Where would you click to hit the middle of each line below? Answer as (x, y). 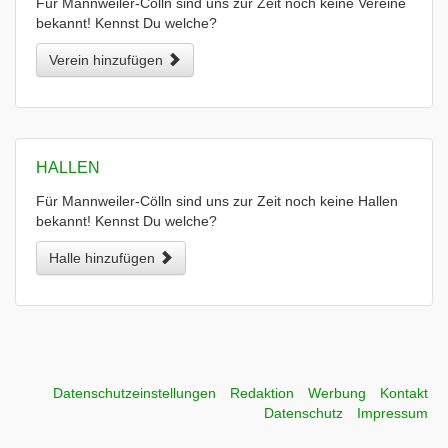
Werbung (337, 393)
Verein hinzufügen (108, 60)
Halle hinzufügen (104, 258)
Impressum (392, 413)
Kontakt (404, 393)
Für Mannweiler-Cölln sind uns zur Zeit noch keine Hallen (217, 201)
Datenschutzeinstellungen (134, 393)
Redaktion (262, 393)
